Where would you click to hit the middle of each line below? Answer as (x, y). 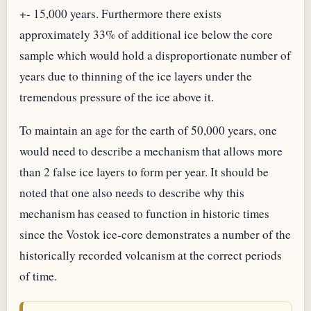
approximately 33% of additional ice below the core (146, 35)
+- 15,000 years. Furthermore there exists (120, 14)
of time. (38, 276)
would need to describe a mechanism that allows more (151, 151)
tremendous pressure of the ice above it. (117, 97)
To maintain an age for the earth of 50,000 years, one (148, 130)
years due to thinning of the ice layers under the (136, 76)
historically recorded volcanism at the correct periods (151, 255)
